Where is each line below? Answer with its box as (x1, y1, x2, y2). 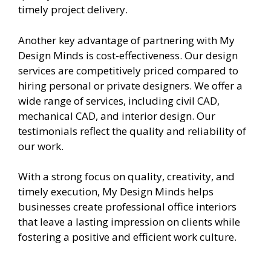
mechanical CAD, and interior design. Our (18, 108, 215, 123)
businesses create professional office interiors (18, 200, 237, 214)
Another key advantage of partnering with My (18, 33, 235, 47)
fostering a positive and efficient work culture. (18, 230, 237, 244)
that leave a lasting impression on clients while (18, 215, 240, 229)
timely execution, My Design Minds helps (18, 184, 214, 199)
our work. (18, 139, 64, 153)
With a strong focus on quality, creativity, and (18, 169, 235, 184)
